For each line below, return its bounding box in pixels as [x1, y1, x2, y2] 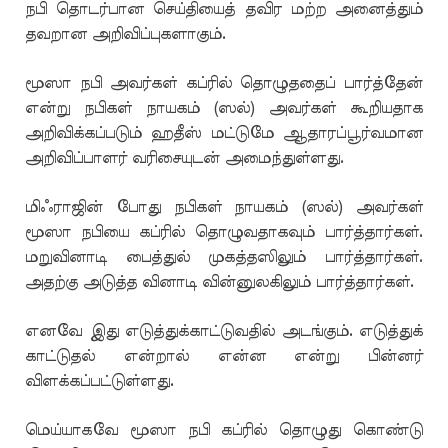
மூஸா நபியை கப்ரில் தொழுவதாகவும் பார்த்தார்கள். [25, 224, 423, 240]
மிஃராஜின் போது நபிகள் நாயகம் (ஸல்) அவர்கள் [25, 199, 423, 215]
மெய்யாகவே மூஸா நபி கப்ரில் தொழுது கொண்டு [25, 422, 423, 438]
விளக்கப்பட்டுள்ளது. [25, 373, 174, 389]
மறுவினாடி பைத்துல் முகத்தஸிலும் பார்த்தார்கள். [25, 249, 423, 265]
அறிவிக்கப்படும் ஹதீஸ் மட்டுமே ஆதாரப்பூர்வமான [25, 125, 423, 141]
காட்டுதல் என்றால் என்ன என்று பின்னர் [25, 348, 423, 364]
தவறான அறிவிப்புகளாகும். [25, 26, 226, 42]
